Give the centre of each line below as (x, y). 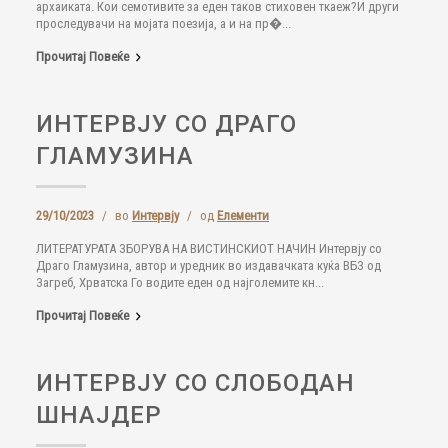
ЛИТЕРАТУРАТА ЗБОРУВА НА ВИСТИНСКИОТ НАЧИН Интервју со (209, 248)
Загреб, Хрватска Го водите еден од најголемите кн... (180, 282)
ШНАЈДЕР (99, 415)
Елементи (243, 215)
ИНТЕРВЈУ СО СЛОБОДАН (195, 383)
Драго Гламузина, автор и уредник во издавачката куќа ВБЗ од (208, 265)
